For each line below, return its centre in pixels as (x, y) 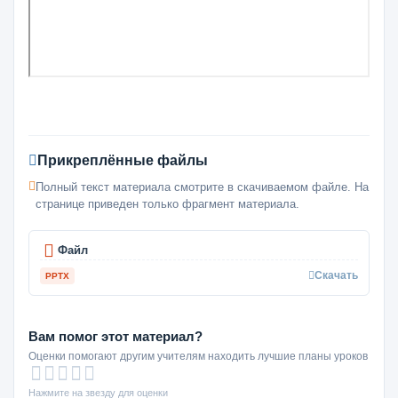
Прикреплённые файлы (123, 160)
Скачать (336, 275)
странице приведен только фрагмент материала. (167, 203)
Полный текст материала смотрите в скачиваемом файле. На (202, 187)
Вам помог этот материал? (115, 336)
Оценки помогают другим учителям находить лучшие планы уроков (198, 356)
